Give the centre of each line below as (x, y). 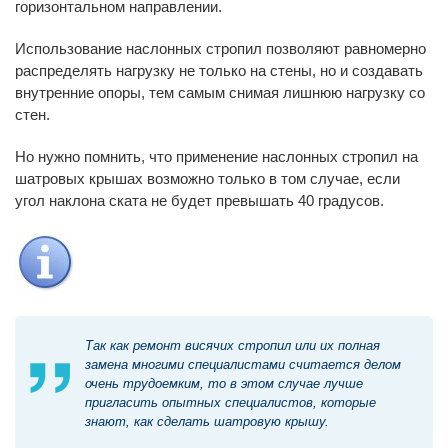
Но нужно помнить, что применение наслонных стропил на (216, 156)
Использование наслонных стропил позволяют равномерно (220, 48)
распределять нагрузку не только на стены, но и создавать (219, 70)
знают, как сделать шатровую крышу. (207, 421)
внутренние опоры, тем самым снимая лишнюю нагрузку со (220, 92)
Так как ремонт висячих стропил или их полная (232, 345)
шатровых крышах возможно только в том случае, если (207, 178)
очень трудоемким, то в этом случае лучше (224, 383)
